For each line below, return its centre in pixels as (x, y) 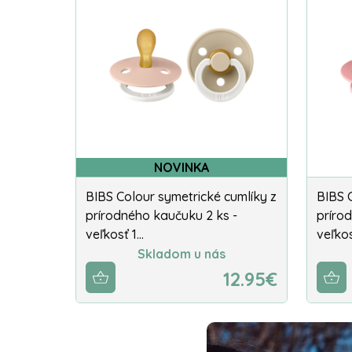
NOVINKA (181, 167)
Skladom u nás (181, 254)
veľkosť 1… (115, 234)
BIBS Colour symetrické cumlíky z (181, 196)
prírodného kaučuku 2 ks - (161, 215)
